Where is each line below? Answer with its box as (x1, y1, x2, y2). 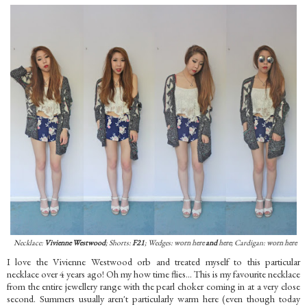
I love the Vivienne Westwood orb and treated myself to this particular (7, 255, 300, 269)
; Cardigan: (231, 237, 267, 247)
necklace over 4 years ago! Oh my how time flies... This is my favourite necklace (7, 267, 300, 281)
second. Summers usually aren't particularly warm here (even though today (7, 292, 300, 306)
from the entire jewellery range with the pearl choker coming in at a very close (7, 280, 300, 293)
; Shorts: (106, 237, 132, 247)
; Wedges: (145, 237, 173, 247)
